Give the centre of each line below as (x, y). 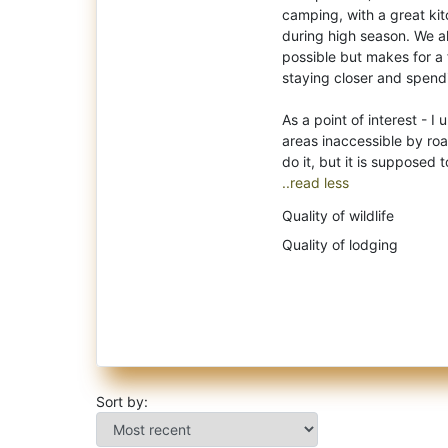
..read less (315, 182)
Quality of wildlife (338, 215)
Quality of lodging (340, 244)
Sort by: (122, 401)
